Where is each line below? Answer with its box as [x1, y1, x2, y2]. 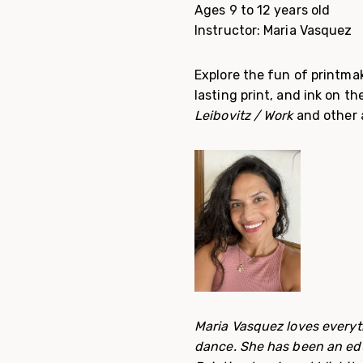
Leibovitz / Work [194, 108, 293, 123]
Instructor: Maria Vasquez [194, 23, 352, 38]
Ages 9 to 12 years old [194, 2, 331, 18]
